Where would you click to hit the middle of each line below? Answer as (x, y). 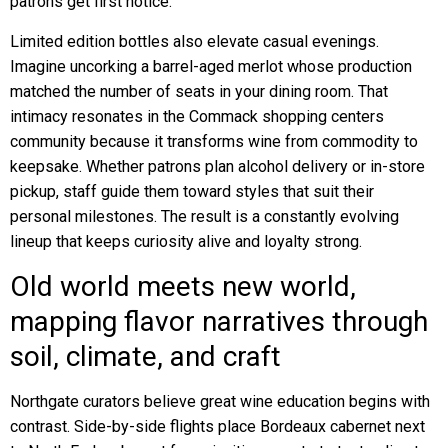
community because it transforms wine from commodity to (214, 141)
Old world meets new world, (183, 286)
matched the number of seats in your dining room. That (199, 91)
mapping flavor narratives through (219, 321)
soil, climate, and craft (145, 356)
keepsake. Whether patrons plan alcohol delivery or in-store (217, 166)
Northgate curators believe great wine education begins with (220, 401)
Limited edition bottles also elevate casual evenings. (194, 41)
